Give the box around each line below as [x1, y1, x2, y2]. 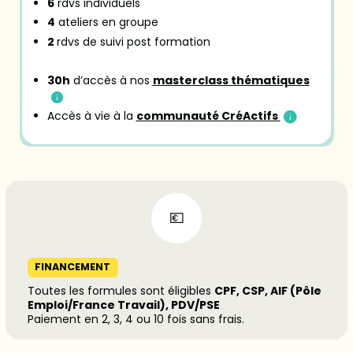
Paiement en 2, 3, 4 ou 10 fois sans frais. [28, 310, 244, 327]
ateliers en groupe [54, 14, 158, 31]
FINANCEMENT [35, 260, 111, 274]
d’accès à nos [69, 72, 153, 88]
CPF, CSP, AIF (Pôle [214, 282, 321, 299]
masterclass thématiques [152, 72, 310, 88]
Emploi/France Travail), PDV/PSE [28, 296, 220, 313]
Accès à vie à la [46, 108, 136, 124]
